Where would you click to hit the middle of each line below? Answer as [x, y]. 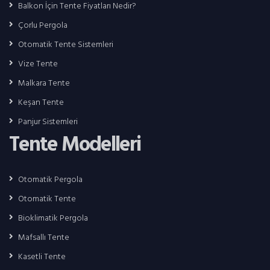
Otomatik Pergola [50, 180]
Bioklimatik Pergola [53, 219]
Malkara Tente [44, 84]
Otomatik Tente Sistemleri [66, 45]
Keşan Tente [41, 103]
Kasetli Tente [42, 257]
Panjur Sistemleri [48, 122]
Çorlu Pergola [43, 26]
